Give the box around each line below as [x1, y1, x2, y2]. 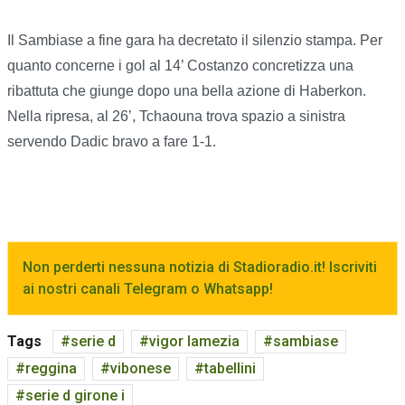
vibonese [110, 360, 171, 378]
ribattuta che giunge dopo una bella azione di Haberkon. [7, 83, 366, 99]
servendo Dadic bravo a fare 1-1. [7, 134, 216, 150]
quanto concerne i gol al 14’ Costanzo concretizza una [7, 58, 353, 74]
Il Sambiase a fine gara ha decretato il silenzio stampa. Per [7, 33, 382, 49]
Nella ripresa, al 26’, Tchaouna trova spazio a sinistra [7, 108, 345, 125]
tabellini [204, 360, 256, 378]
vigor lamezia [149, 333, 240, 351]
